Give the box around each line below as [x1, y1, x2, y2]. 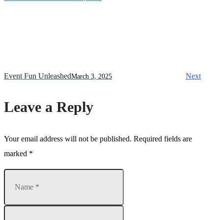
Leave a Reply [4, 99, 93, 115]
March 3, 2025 [71, 73, 112, 81]
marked [4, 149, 29, 158]
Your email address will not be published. [4, 135, 132, 143]
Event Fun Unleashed [4, 72, 71, 81]
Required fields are [134, 135, 192, 143]
